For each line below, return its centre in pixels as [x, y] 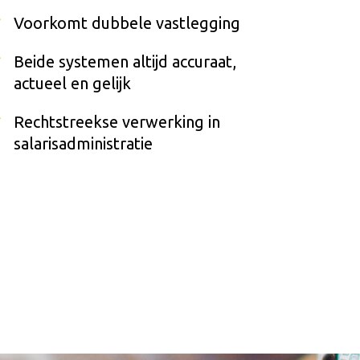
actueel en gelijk [73, 83]
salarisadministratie [84, 143]
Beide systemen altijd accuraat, [125, 61]
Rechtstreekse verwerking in [117, 122]
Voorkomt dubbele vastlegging [127, 23]
